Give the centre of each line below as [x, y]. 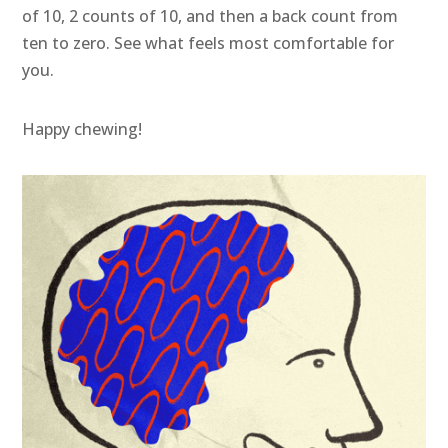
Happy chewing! [82, 129]
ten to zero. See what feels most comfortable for [208, 43]
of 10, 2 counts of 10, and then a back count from [210, 16]
